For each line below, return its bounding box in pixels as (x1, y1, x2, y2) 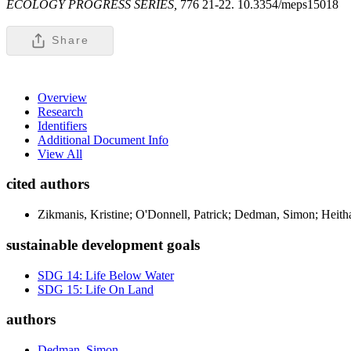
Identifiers (38, 118, 87, 132)
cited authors (6, 175, 89, 193)
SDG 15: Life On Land (38, 282, 154, 296)
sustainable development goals (6, 236, 200, 253)
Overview (38, 90, 87, 104)
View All (38, 147, 82, 161)
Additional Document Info (38, 132, 168, 147)
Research (38, 104, 83, 118)
